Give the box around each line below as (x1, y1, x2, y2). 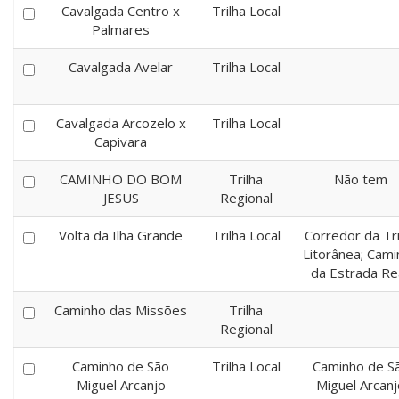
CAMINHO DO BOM (60, 170, 182, 188)
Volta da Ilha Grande (59, 226, 183, 244)
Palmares (92, 20, 150, 38)
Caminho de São (72, 357, 169, 375)
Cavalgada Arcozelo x (55, 114, 186, 132)
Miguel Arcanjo (76, 376, 166, 394)
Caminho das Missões (54, 301, 187, 319)
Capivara (94, 133, 147, 151)
